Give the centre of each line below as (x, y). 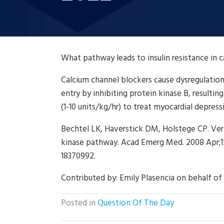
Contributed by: (90, 178)
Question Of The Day (136, 203)
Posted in (79, 203)
